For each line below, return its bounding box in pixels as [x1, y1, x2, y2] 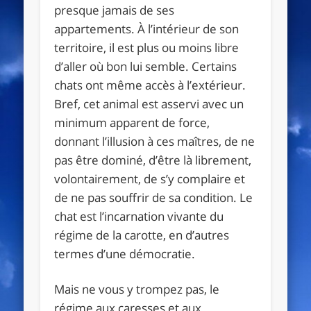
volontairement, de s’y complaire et [54, 170, 246, 187]
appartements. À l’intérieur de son [54, 20, 239, 37]
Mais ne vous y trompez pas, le [54, 280, 220, 297]
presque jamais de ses [54, 1, 175, 18]
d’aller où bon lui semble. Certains [54, 58, 237, 74]
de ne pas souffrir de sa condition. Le [54, 189, 253, 205]
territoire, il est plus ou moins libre [54, 39, 239, 56]
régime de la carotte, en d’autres [54, 226, 230, 243]
